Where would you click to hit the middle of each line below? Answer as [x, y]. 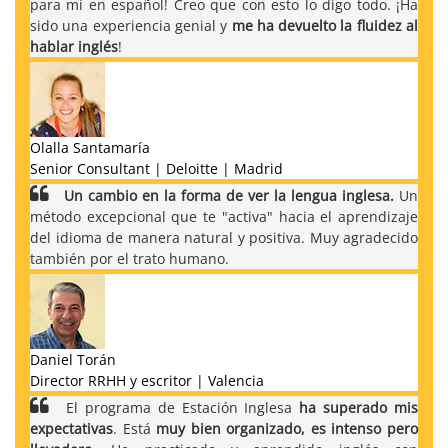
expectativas [71, 428]
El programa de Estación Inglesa [179, 407]
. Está [135, 428]
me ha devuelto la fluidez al [324, 25]
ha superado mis [358, 407]
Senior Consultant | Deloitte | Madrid [156, 168]
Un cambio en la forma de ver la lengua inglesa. [229, 195]
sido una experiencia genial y [131, 25]
